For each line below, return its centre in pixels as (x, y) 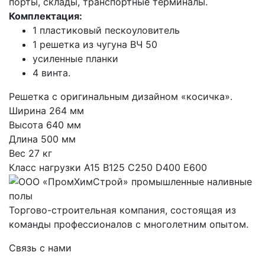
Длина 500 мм (42, 139)
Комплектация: (46, 16)
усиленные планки (75, 59)
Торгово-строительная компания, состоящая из (122, 210)
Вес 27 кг (30, 153)
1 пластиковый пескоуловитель (106, 30)
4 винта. (51, 73)
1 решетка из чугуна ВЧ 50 (95, 45)
